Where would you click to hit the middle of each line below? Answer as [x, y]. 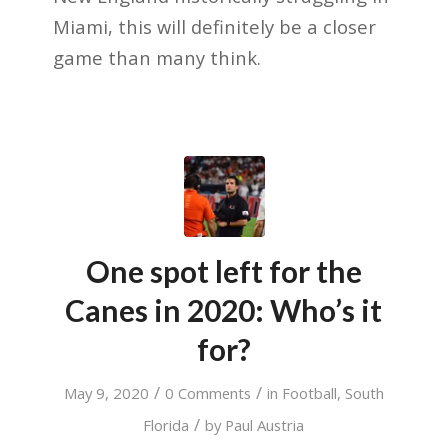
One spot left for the [223, 270]
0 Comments [207, 392]
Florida [166, 424]
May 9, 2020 [106, 392]
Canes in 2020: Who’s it [224, 309]
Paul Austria [265, 424]
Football [309, 392]
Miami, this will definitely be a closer [214, 26]
